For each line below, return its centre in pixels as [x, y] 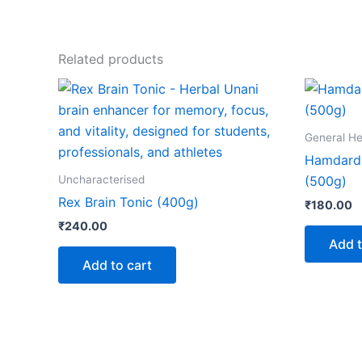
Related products [111, 59]
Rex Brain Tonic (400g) [128, 202]
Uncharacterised [101, 179]
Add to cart [117, 265]
